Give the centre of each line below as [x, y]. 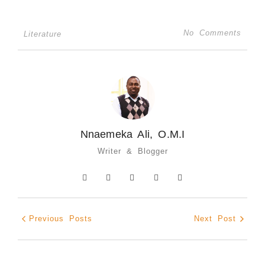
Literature [43, 34]
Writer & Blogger [132, 151]
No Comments [212, 33]
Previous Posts [61, 219]
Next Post [215, 219]
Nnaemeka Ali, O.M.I [132, 134]
